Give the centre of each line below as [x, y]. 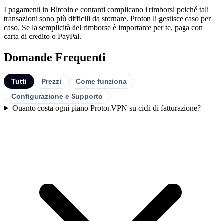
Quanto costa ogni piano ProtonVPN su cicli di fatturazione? [106, 108]
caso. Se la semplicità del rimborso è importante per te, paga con [103, 28]
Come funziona [101, 81]
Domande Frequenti [55, 57]
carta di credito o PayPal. [43, 37]
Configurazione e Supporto [57, 96]
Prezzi [51, 81]
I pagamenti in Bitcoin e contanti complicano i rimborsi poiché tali [106, 10]
